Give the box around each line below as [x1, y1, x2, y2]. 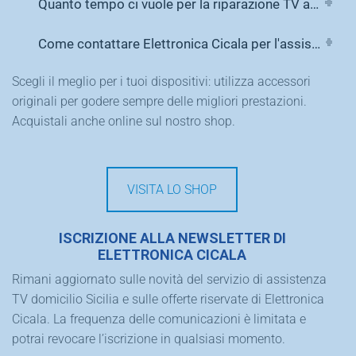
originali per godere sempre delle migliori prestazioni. [12, 93, 307, 109]
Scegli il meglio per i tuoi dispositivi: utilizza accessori [12, 73, 311, 89]
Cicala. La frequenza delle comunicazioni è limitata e [12, 311, 306, 327]
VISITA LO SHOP [127, 181, 217, 197]
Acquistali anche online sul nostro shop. [12, 113, 235, 129]
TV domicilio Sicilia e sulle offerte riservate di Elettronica [12, 291, 324, 307]
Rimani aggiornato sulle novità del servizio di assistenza [12, 271, 327, 287]
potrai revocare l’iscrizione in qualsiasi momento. [12, 331, 285, 346]
